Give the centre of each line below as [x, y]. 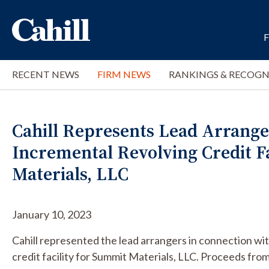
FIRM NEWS [124, 74]
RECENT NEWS [46, 74]
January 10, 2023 [52, 214]
